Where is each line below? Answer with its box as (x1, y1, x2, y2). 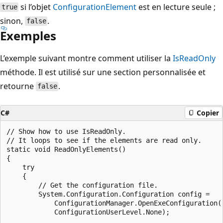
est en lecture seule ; (136, 1, 216, 12)
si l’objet (18, 1, 53, 12)
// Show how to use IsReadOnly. (6, 127, 126, 135)
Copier (197, 108, 219, 117)
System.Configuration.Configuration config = (6, 190, 210, 198)
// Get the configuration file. (6, 181, 158, 189)
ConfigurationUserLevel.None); (6, 208, 170, 216)
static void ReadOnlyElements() (6, 145, 126, 153)
